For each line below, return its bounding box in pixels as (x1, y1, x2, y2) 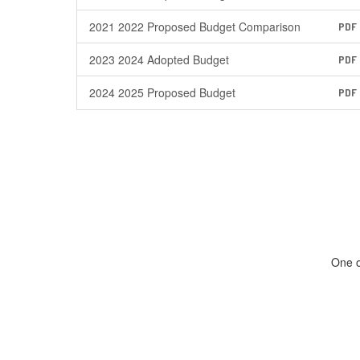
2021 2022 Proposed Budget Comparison (89, 18, 301, 35)
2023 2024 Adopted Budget (89, 51, 229, 67)
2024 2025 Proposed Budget (89, 84, 235, 100)
